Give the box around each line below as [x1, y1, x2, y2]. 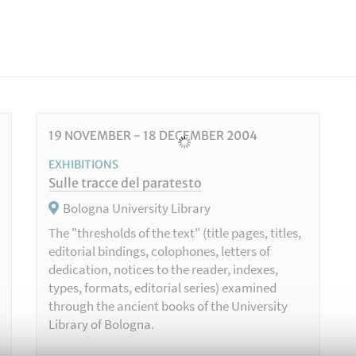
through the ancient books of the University [48, 297, 288, 315]
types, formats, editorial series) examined [48, 279, 277, 297]
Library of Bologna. [48, 315, 154, 334]
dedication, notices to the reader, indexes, [48, 261, 278, 279]
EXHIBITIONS [48, 157, 118, 172]
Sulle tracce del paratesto [48, 175, 202, 192]
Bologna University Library [63, 199, 211, 218]
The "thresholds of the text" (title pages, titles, [48, 224, 301, 242]
